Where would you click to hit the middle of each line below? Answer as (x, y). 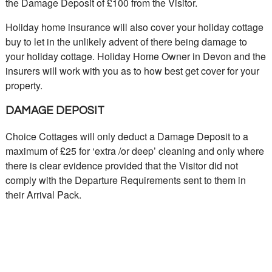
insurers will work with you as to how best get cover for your (132, 71)
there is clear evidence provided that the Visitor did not (121, 166)
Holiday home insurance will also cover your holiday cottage (134, 27)
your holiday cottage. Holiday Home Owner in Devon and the (135, 56)
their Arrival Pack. (43, 195)
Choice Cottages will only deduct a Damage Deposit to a (127, 137)
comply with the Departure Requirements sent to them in (125, 180)
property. (24, 86)
